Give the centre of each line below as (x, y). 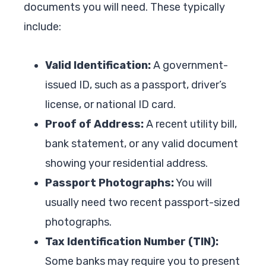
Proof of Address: (94, 124)
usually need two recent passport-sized (142, 202)
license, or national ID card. (110, 104)
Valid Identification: (98, 65)
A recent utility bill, (190, 124)
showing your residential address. (126, 163)
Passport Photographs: (110, 183)
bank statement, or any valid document (142, 143)
